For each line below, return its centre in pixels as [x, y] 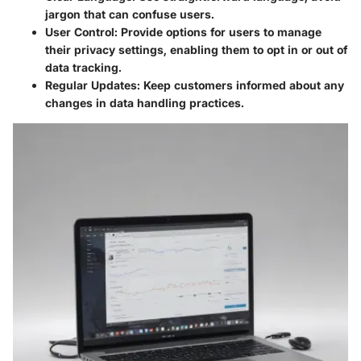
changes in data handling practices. [145, 103]
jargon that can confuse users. [130, 15]
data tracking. [83, 68]
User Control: [81, 32]
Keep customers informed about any [242, 85]
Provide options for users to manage [220, 32]
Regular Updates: [93, 85]
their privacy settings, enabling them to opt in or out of [196, 50]
